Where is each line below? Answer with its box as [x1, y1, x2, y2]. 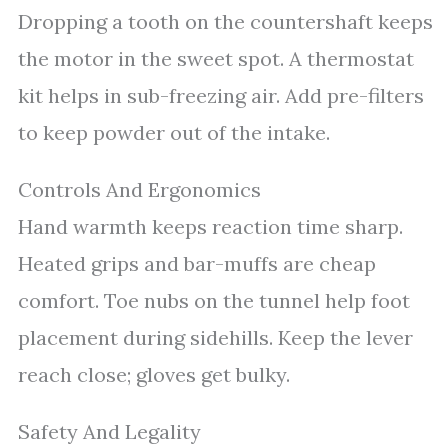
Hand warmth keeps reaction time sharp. [18, 214, 403, 239]
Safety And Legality [18, 419, 201, 444]
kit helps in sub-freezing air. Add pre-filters [18, 83, 424, 108]
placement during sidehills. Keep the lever [18, 325, 413, 350]
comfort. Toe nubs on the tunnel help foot [18, 288, 410, 313]
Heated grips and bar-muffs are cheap [18, 251, 376, 276]
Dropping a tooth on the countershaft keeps [18, 9, 433, 34]
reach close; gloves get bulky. [18, 362, 290, 387]
